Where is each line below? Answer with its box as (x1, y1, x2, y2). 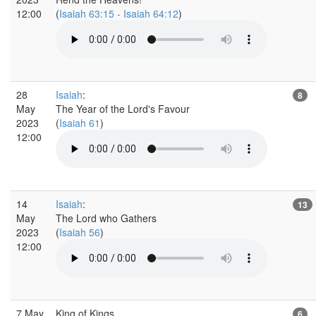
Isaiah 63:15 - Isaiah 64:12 (59, 6, 178, 20)
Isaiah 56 (59, 224, 100, 239)
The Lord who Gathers (56, 210, 157, 225)
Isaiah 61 (59, 115, 100, 130)
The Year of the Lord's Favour (56, 101, 190, 116)
